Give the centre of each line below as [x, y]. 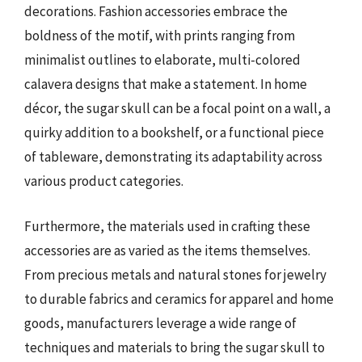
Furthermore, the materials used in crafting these [167, 226]
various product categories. [104, 181]
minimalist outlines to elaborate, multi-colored [162, 60]
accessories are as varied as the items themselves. [167, 250]
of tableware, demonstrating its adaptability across [173, 157]
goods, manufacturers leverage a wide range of [160, 323]
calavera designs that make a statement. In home [166, 84]
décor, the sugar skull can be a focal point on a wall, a [177, 108]
